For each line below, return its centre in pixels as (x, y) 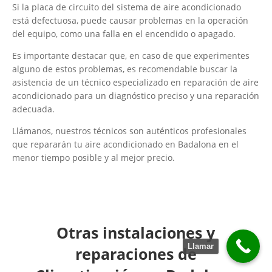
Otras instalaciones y (136, 232)
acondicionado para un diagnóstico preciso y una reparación (136, 95)
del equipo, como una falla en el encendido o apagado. (124, 33)
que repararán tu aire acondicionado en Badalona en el (125, 144)
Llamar (201, 246)
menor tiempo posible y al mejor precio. (93, 157)
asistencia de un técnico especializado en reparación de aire (135, 82)
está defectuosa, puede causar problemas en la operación (130, 20)
